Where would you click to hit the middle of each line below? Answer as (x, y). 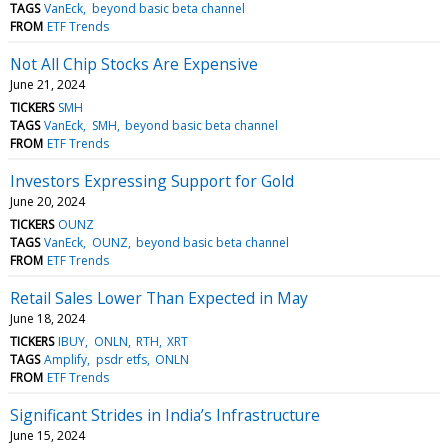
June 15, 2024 (47, 435)
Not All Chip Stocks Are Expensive (134, 63)
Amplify (66, 359)
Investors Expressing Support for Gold (152, 180)
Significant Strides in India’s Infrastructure (165, 414)
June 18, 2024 (47, 318)
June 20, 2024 (47, 201)
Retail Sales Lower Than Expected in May (159, 297)
